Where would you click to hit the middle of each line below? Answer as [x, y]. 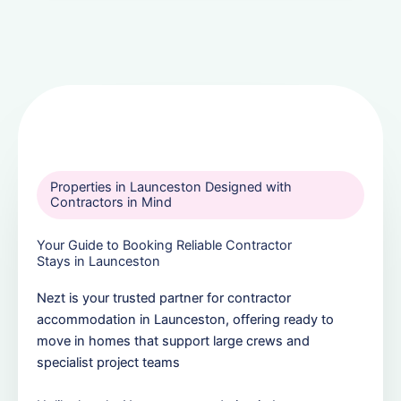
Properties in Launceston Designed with [171, 188]
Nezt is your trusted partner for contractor [164, 299]
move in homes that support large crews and [173, 341]
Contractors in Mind [111, 203]
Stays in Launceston [98, 262]
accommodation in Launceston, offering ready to [185, 320]
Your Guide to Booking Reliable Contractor [164, 246]
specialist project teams [108, 363]
